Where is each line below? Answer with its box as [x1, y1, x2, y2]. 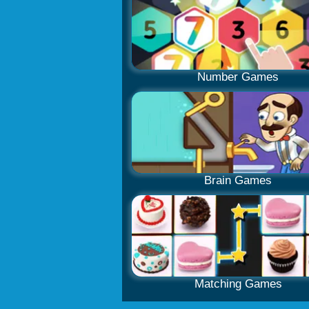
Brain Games [204, 174, 272, 187]
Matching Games [194, 277, 282, 290]
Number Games [197, 70, 279, 83]
